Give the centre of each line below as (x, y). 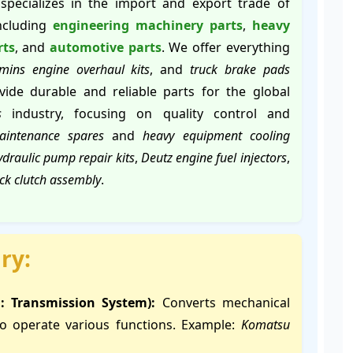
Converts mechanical (223, 303)
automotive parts (106, 47)
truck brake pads (240, 69)
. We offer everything (225, 47)
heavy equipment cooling (216, 136)
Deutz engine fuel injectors (214, 158)
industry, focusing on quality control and (146, 113)
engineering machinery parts (147, 25)
